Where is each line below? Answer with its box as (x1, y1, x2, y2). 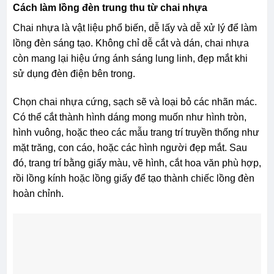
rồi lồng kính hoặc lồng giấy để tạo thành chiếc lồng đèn (12, 172, 254, 183)
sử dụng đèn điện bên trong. (12, 68, 135, 79)
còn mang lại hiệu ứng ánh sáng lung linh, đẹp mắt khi (12, 53, 248, 64)
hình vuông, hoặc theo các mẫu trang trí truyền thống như (12, 127, 259, 138)
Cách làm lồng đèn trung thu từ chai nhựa (12, 2, 207, 13)
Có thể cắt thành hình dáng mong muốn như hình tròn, (12, 111, 246, 122)
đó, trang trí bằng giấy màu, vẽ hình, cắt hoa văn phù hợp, (12, 157, 261, 168)
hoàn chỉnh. (12, 188, 64, 199)
